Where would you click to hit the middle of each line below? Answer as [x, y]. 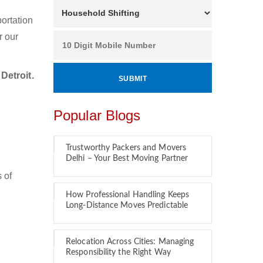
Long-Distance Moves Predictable [127, 205]
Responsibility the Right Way [118, 252]
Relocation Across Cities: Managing [130, 242]
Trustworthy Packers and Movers [126, 148]
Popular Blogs [97, 115]
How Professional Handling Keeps [128, 195]
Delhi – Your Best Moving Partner [127, 159]
